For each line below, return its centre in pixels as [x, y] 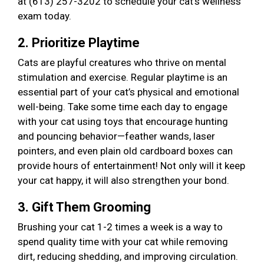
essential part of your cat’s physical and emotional [128, 92]
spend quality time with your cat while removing [123, 242]
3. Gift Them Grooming [86, 207]
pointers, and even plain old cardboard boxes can [125, 151]
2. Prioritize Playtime [80, 43]
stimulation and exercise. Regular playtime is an [123, 77]
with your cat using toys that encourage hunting [123, 122]
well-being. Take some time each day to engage [123, 107]
